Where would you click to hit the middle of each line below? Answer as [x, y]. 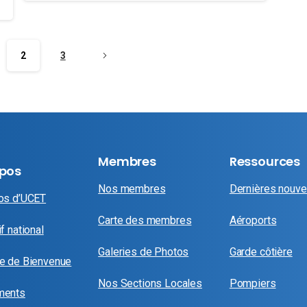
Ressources [265, 161]
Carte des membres [145, 220]
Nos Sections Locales [150, 283]
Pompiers [253, 283]
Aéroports [253, 220]
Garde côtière [261, 251]
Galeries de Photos [144, 251]
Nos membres [132, 188]
